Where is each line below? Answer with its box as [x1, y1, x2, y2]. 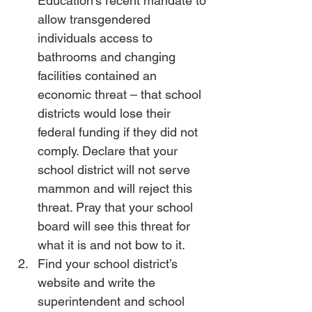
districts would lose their [38, 106, 174, 120]
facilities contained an [38, 68, 160, 83]
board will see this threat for [38, 219, 194, 233]
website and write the [38, 275, 159, 290]
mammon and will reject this [38, 181, 196, 196]
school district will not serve [38, 162, 194, 177]
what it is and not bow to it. [38, 237, 185, 252]
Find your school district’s [38, 256, 181, 271]
